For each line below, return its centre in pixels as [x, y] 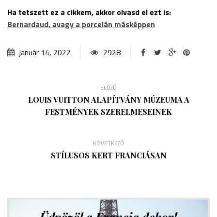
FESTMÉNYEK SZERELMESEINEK [108, 112]
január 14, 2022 [45, 53]
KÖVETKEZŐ [108, 143]
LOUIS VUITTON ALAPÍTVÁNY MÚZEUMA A [108, 100]
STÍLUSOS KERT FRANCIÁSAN [108, 155]
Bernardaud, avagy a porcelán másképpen [81, 24]
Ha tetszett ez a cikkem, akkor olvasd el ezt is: [89, 12]
